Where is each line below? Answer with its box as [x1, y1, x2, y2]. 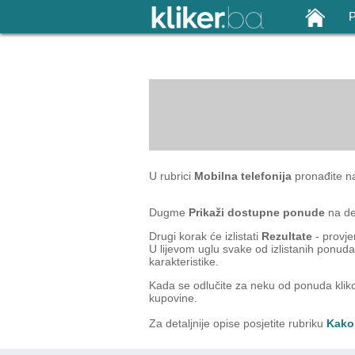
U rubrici [149, 170, 194, 182]
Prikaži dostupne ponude [189, 206, 325, 219]
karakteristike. [149, 255, 222, 268]
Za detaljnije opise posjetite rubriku [149, 317, 326, 330]
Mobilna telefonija [194, 170, 295, 182]
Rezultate [261, 230, 315, 242]
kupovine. [149, 292, 197, 304]
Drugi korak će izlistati [149, 230, 261, 242]
